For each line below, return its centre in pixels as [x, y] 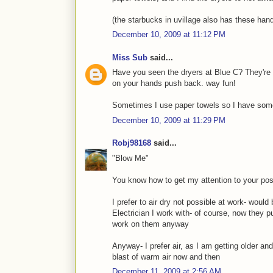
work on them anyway [151, 224]
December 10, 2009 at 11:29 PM [169, 120]
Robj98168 [132, 143]
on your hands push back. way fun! [174, 83]
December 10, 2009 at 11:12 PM [169, 35]
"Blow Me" [130, 158]
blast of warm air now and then [166, 257]
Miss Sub [130, 57]
